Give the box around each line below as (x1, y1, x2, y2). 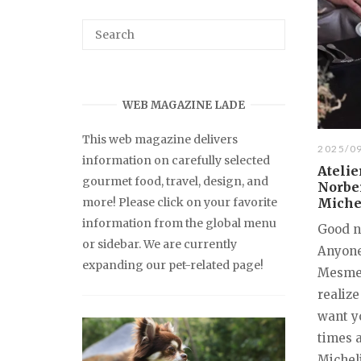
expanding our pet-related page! (82, 257, 263, 272)
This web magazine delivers (82, 131, 238, 147)
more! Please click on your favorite (82, 194, 277, 210)
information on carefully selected (82, 152, 270, 168)
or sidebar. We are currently (82, 236, 237, 251)
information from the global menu (82, 215, 276, 230)
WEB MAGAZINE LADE (122, 98, 245, 112)
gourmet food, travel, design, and (82, 173, 268, 189)
